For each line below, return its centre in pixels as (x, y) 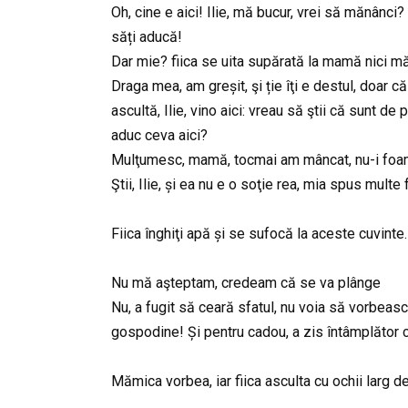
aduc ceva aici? (159, 135)
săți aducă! (147, 36)
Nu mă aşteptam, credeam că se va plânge (246, 283)
